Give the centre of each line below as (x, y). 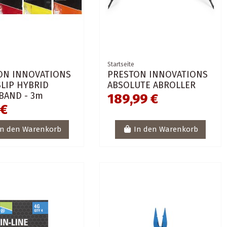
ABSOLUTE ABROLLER (152, 85)
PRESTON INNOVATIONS (158, 74)
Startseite (121, 64)
